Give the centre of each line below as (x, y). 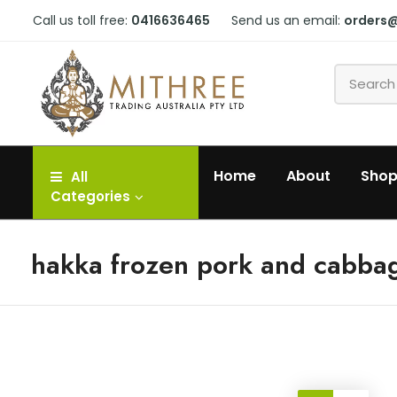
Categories (90, 197)
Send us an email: (288, 20)
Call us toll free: (82, 20)
